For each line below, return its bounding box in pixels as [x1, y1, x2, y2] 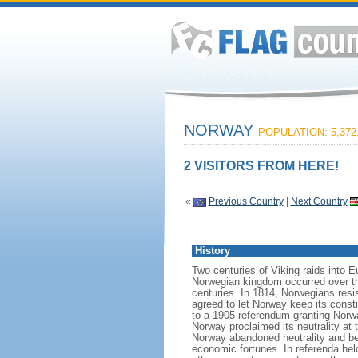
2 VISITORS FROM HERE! [183, 159, 339, 173]
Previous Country [208, 196, 284, 207]
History [194, 245, 230, 257]
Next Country [290, 196, 348, 207]
